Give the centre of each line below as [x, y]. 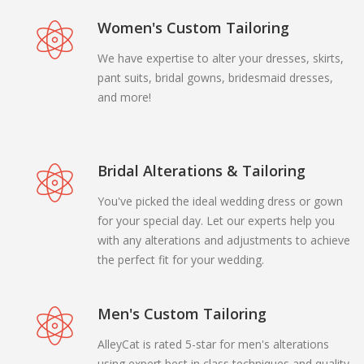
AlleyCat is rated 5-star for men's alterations [213, 344]
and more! [124, 97]
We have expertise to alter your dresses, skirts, [220, 58]
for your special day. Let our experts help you [216, 220]
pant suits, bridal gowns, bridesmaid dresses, [215, 77]
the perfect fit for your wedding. [180, 259]
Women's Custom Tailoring [193, 27]
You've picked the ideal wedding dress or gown [220, 201]
